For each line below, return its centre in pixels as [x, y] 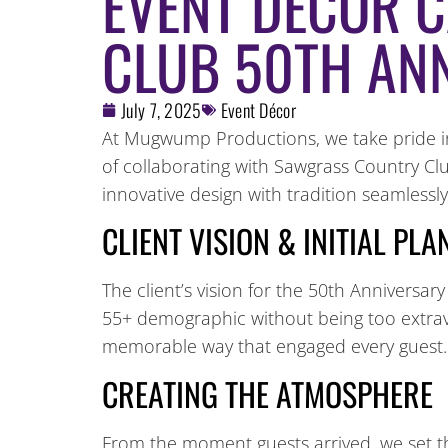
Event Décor [258, 110]
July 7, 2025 [161, 110]
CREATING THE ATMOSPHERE [267, 393]
